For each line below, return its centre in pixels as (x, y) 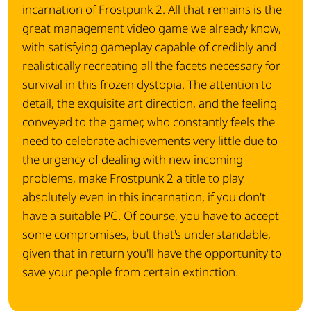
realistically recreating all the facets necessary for (151, 66)
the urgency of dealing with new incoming (133, 160)
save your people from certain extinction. (130, 272)
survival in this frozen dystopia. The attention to (147, 85)
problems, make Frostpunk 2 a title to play (133, 178)
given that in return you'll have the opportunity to (152, 253)
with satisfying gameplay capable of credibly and (149, 47)
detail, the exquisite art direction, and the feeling (150, 103)
